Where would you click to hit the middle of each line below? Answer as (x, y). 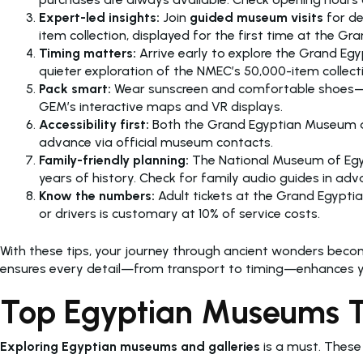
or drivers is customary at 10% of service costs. (179, 214)
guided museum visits (256, 18)
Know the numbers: (97, 196)
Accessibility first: (94, 125)
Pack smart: (75, 89)
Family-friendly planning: (114, 160)
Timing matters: (88, 53)
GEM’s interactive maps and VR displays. (161, 107)
